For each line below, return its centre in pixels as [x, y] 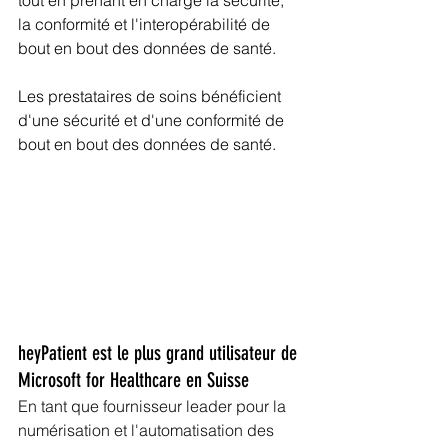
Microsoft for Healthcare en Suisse [133, 379]
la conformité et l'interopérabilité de [146, 24]
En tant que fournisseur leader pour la [154, 405]
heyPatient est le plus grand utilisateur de [160, 352]
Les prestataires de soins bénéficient [151, 96]
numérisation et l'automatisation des [148, 429]
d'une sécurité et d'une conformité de [153, 120]
